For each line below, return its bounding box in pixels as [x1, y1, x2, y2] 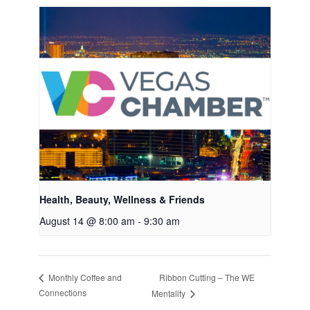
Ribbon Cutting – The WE [159, 271, 255, 283]
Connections [38, 286, 86, 299]
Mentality [152, 287, 188, 300]
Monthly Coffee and [46, 271, 122, 284]
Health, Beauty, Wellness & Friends [39, 192, 205, 206]
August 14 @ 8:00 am [39, 213, 135, 228]
